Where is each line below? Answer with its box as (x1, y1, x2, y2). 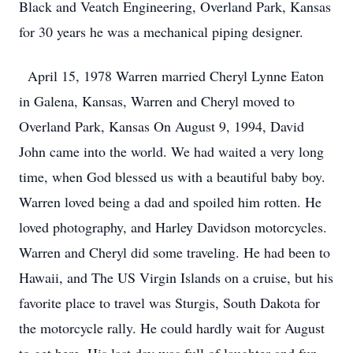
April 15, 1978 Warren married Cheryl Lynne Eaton (19, 66, 324, 85)
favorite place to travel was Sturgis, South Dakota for (19, 293, 320, 312)
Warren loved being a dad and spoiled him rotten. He (19, 192, 321, 211)
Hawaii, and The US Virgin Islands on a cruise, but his (19, 268, 333, 287)
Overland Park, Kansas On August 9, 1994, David (19, 117, 304, 136)
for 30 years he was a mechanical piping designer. (19, 22, 303, 41)
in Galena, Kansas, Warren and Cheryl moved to (19, 91, 295, 110)
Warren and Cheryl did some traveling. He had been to (19, 243, 330, 262)
